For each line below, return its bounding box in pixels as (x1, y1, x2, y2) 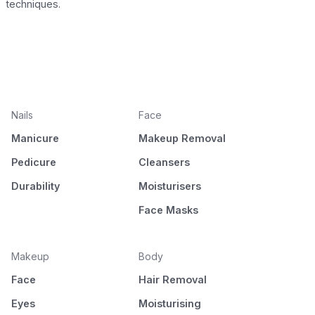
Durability (11, 180, 60, 193)
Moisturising (138, 297, 201, 310)
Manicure (11, 132, 59, 145)
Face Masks (138, 203, 198, 216)
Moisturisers (138, 180, 201, 193)
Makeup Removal (138, 132, 226, 145)
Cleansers (138, 156, 190, 169)
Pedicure (11, 156, 56, 169)
